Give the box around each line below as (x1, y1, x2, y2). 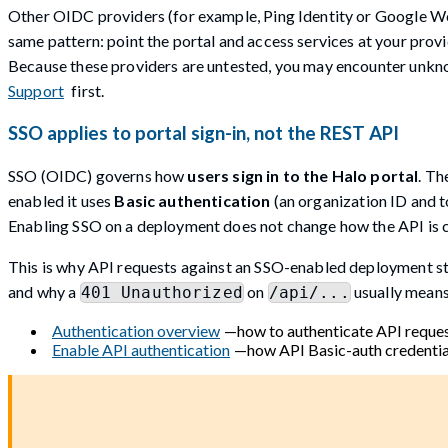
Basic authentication (114, 190, 271, 210)
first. (68, 81, 105, 101)
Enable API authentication (52, 339, 230, 359)
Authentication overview (52, 320, 220, 340)
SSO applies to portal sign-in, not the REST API (8, 121, 399, 144)
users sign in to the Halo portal (187, 165, 419, 185)
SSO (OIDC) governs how (8, 165, 188, 185)
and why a (8, 281, 80, 301)
